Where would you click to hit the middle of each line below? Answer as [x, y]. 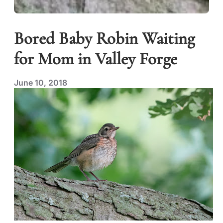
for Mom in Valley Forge [96, 59]
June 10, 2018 [41, 83]
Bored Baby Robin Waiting [104, 38]
